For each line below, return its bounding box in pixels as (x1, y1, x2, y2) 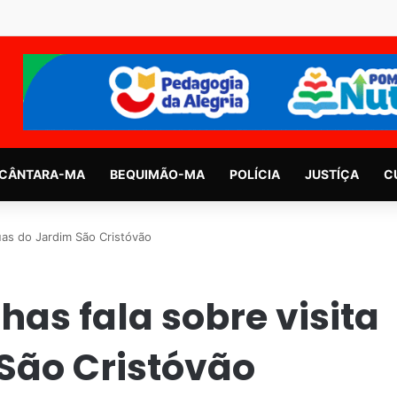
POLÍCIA (229, 166, 280, 182)
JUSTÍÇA (304, 166, 359, 182)
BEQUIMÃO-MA (109, 166, 205, 182)
